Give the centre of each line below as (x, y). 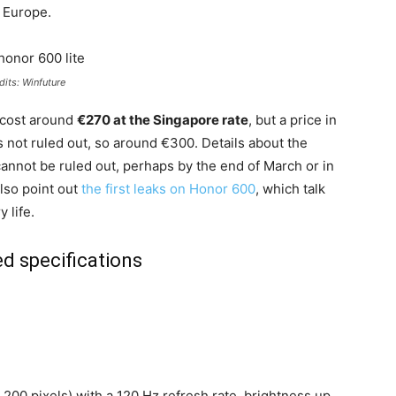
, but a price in (293, 120)
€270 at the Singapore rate (163, 120)
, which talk (290, 189)
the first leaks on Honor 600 (168, 189)
